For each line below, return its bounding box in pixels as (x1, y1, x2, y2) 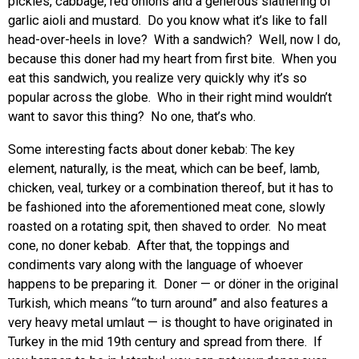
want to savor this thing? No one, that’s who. (8, 109, 256, 125)
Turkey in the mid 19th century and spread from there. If (8, 333, 322, 349)
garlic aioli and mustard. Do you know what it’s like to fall (8, 13, 327, 29)
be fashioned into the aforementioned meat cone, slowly (8, 199, 325, 215)
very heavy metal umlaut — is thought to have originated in (8, 314, 333, 330)
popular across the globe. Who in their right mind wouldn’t (8, 90, 332, 106)
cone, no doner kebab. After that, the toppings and (8, 237, 289, 253)
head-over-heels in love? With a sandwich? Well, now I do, (8, 32, 341, 48)
